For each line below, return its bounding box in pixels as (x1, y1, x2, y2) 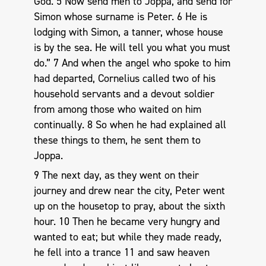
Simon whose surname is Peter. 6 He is (33, 9, 207, 24)
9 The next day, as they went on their (33, 168, 199, 183)
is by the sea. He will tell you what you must (33, 40, 230, 55)
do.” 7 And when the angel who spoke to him (33, 55, 230, 70)
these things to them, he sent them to (33, 132, 201, 147)
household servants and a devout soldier (33, 86, 214, 101)
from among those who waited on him (33, 102, 201, 116)
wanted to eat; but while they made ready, (33, 230, 221, 245)
